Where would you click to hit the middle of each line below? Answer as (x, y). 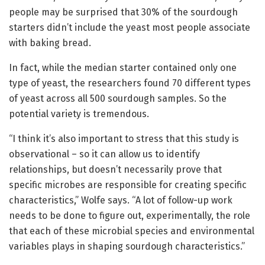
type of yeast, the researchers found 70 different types (130, 83)
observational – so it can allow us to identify (104, 154)
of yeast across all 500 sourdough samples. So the (118, 99)
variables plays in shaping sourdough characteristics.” (127, 247)
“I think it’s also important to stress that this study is (124, 139)
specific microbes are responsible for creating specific (128, 185)
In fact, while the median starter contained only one (123, 68)
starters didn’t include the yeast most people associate (130, 28)
